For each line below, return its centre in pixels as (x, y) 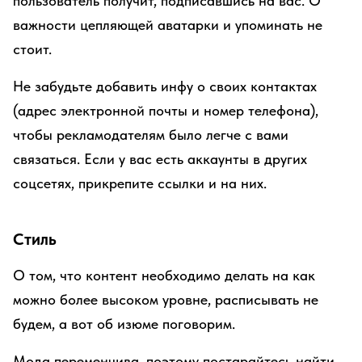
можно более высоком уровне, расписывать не (166, 299)
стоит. (32, 49)
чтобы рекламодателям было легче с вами (151, 135)
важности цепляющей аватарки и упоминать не (168, 25)
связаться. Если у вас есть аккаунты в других (160, 159)
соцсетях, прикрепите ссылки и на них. (140, 183)
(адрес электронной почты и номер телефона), (166, 110)
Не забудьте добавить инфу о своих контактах (165, 86)
